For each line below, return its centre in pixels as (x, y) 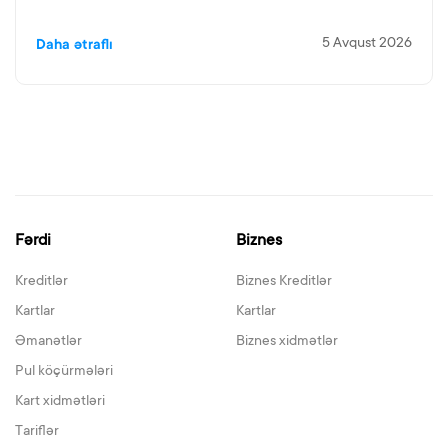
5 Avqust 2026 (367, 44)
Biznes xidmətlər (287, 342)
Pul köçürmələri (64, 372)
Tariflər (37, 432)
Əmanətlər (48, 342)
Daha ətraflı (74, 46)
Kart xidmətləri (60, 402)
